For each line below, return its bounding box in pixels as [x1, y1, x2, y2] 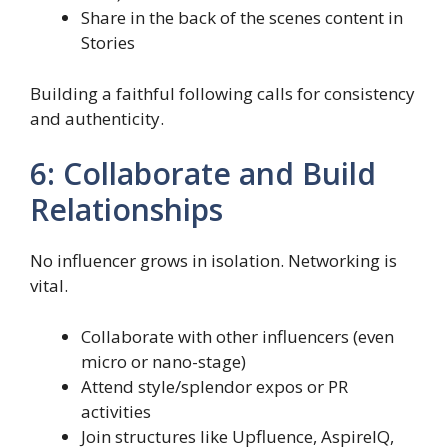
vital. [30, 274, 68, 298]
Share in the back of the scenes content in [81, 6, 403, 30]
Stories [81, 31, 135, 55]
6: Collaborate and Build [30, 153, 376, 195]
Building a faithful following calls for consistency [30, 81, 415, 105]
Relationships [30, 189, 223, 231]
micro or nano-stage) [81, 349, 246, 373]
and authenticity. [30, 106, 164, 130]
